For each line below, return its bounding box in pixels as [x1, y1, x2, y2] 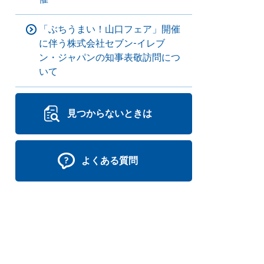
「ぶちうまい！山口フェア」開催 [39, 24, 180, 35]
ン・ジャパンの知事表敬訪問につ [39, 52, 180, 63]
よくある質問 [81, 155, 138, 166]
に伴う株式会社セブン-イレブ [39, 38, 165, 49]
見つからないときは [67, 108, 152, 119]
